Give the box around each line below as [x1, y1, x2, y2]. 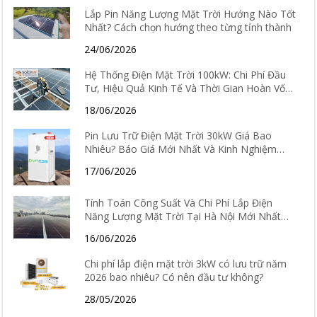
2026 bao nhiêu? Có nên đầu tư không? [84, 270, 264, 284]
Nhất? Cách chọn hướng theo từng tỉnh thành [84, 21, 292, 35]
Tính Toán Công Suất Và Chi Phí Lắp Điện [84, 196, 273, 210]
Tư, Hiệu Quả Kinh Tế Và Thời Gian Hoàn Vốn [84, 81, 292, 96]
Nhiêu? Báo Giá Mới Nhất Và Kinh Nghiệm [84, 142, 277, 156]
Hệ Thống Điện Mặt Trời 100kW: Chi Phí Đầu [84, 68, 287, 82]
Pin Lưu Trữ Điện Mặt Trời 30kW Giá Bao [84, 129, 272, 143]
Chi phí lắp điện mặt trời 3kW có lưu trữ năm [84, 257, 287, 271]
